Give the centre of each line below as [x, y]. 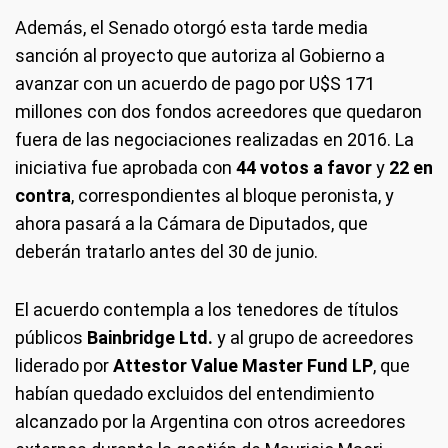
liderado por [64, 365]
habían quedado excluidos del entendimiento [194, 393]
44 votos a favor [304, 167]
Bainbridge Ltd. [148, 337]
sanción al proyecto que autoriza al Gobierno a [200, 55]
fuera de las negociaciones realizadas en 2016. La [214, 139]
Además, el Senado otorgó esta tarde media [191, 27]
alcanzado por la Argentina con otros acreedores [210, 421]
